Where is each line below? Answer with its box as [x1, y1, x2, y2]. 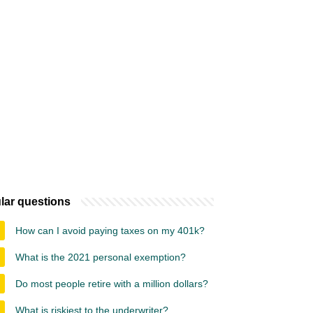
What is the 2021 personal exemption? [15, 252, 186, 263]
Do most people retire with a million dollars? [15, 278, 208, 289]
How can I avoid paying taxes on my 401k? [15, 225, 205, 236]
